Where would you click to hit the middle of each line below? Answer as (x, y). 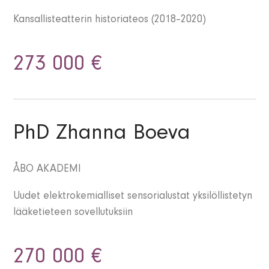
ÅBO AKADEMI (47, 170)
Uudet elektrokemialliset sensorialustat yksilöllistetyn (133, 197)
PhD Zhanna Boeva (102, 135)
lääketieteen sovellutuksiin (73, 213)
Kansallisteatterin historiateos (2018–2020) (110, 21)
